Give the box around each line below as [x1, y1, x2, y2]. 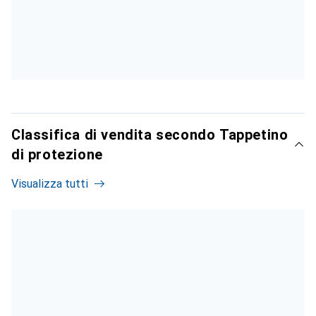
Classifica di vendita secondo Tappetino [11, 126, 288, 143]
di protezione [11, 145, 103, 163]
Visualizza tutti [11, 176, 88, 190]
